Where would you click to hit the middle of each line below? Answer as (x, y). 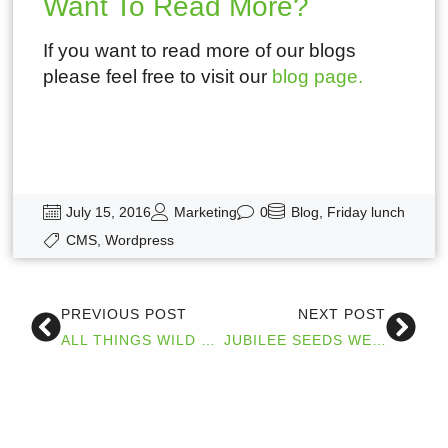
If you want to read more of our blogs (199, 50)
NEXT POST (341, 314)
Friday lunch (365, 211)
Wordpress (139, 239)
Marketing (205, 211)
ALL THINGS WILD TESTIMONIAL (208, 340)
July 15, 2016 (108, 211)
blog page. (317, 76)
